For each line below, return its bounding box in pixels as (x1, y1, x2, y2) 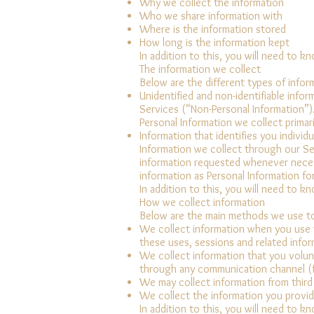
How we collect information (139, 195, 265, 209)
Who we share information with (139, 8, 282, 22)
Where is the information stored (139, 22, 286, 36)
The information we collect (139, 62, 261, 76)
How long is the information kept (139, 35, 289, 49)
